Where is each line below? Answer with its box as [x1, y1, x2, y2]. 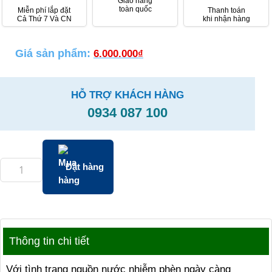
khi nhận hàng [202, 14, 250, 23]
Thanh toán [207, 5, 245, 15]
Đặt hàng [66, 161, 104, 172]
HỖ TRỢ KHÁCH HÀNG [71, 89, 184, 100]
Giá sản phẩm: [15, 47, 93, 59]
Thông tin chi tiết [9, 235, 89, 247]
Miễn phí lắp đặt [18, 5, 71, 15]
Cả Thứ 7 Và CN [16, 14, 72, 23]
